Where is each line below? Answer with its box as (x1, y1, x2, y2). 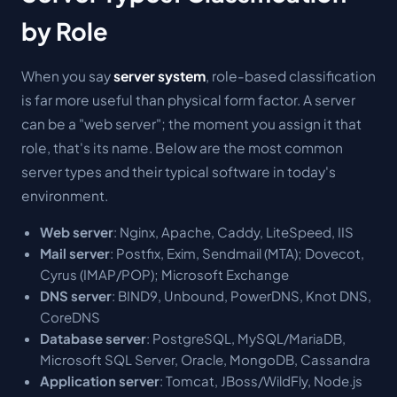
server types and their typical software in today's (21, 163, 336, 180)
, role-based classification (206, 67, 376, 84)
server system (113, 67, 206, 84)
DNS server (39, 287, 112, 304)
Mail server (39, 245, 110, 261)
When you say (21, 67, 113, 84)
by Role (21, 15, 108, 46)
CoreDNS (39, 308, 100, 325)
